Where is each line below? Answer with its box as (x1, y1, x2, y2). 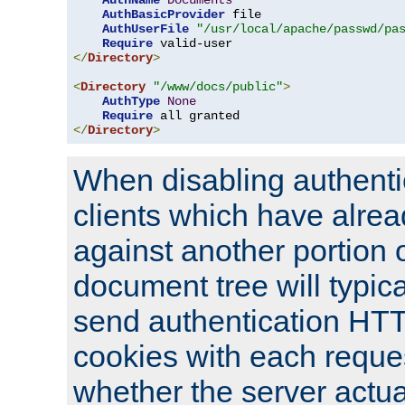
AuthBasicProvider (102, 7, 225, 23)
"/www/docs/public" (153, 80, 283, 95)
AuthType (102, 94, 160, 109)
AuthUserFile (102, 22, 189, 37)
